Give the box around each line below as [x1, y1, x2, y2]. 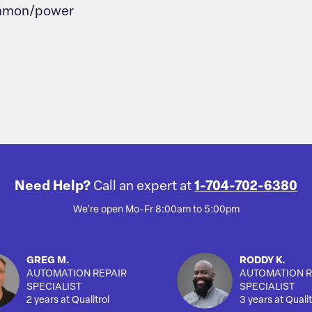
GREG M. [26, 256, 70, 267]
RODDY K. [240, 256, 286, 267]
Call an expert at [93, 180, 192, 194]
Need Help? [15, 180, 93, 194]
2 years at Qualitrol [26, 295, 109, 306]
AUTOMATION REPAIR [26, 269, 127, 280]
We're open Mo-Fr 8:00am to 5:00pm [72, 205, 240, 216]
